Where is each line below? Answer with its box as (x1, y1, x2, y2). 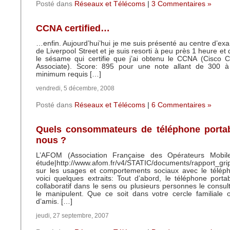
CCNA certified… (36, 23, 110, 33)
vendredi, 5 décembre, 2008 (36, 85, 114, 92)
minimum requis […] (36, 70, 101, 78)
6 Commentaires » (151, 101, 212, 109)
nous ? (36, 135, 66, 145)
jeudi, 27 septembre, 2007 (36, 212, 109, 219)
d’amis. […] (36, 198, 72, 205)
